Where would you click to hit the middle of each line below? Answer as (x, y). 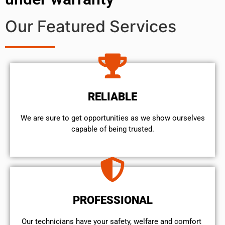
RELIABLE (113, 96)
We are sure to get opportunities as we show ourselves (113, 118)
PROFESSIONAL (113, 200)
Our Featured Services (91, 26)
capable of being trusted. (113, 129)
